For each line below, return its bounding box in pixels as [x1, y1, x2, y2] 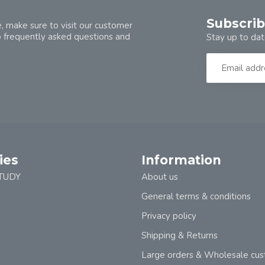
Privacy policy [141, 210, 196, 222]
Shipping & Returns [141, 230, 218, 241]
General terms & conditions [141, 190, 251, 202]
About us [141, 171, 178, 183]
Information [141, 153, 221, 167]
